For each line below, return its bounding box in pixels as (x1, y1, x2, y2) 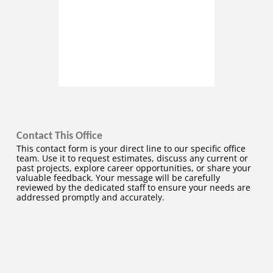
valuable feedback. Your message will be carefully (16, 171, 220, 183)
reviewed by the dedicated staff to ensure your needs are (16, 181, 250, 193)
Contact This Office (16, 130, 102, 141)
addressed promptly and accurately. (16, 191, 165, 203)
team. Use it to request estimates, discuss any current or (16, 152, 248, 164)
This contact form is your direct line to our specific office (16, 142, 246, 154)
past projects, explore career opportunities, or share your (16, 161, 251, 174)
